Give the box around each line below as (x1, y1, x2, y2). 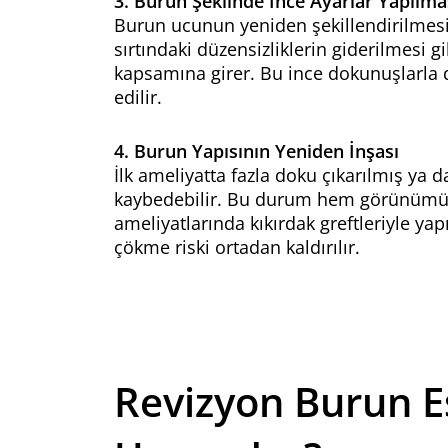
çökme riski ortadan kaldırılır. (114, 235, 360, 259)
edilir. (114, 85, 162, 109)
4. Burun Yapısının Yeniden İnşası (114, 139, 399, 163)
